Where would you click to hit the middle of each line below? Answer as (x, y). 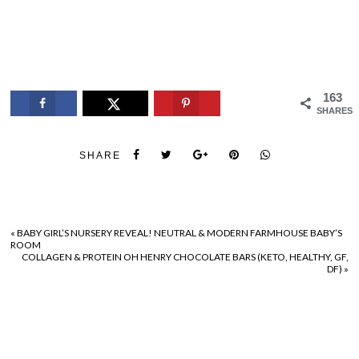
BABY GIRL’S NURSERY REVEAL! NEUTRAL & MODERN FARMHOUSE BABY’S (180, 232)
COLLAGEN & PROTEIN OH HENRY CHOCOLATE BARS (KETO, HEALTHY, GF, (185, 256)
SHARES (334, 110)
